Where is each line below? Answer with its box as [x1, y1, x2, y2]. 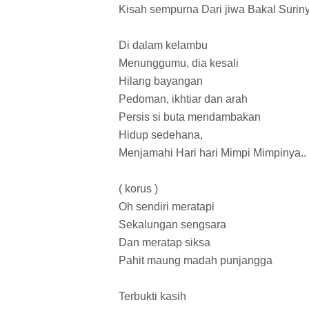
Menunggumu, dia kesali [119, 57, 239, 70]
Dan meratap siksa [119, 237, 210, 249]
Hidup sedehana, [119, 129, 203, 141]
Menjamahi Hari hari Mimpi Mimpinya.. [119, 147, 306, 159]
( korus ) [119, 183, 158, 195]
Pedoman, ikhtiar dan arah [119, 93, 248, 106]
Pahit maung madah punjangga [119, 255, 272, 267]
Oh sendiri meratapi [119, 201, 215, 213]
